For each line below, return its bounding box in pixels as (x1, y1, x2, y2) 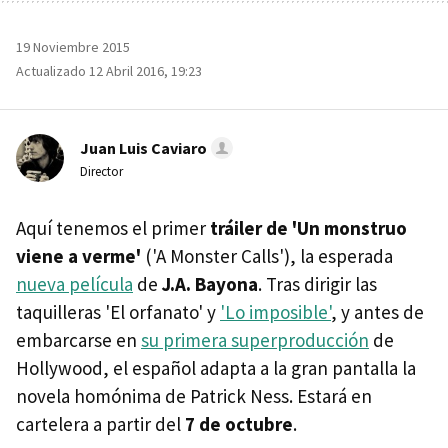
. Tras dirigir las (258, 272, 377, 297)
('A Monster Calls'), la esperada (141, 244, 393, 269)
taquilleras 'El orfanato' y (16, 300, 220, 325)
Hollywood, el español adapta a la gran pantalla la (16, 356, 416, 381)
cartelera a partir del (16, 412, 185, 437)
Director (80, 163, 123, 181)
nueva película (16, 272, 133, 297)
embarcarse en (16, 328, 141, 353)
